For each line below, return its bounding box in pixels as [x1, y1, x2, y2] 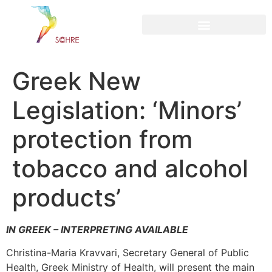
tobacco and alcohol [12, 153, 248, 183]
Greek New [12, 66, 141, 96]
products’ [12, 182, 121, 212]
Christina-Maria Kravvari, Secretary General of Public [6, 246, 249, 259]
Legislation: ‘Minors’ [12, 95, 242, 125]
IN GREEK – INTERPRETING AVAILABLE [6, 223, 188, 236]
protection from [12, 124, 192, 154]
